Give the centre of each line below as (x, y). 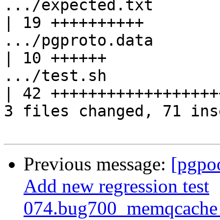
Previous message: (97, 164)
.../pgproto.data (79, 41)
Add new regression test (116, 186)
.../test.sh (55, 76)
